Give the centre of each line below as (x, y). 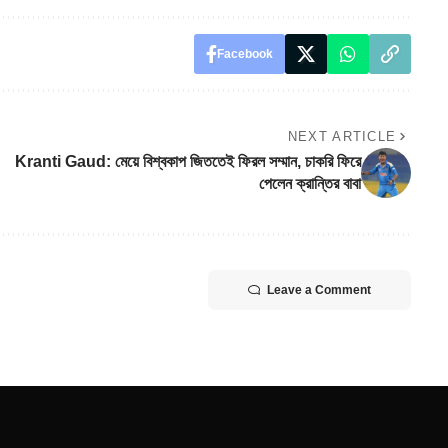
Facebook (244, 54)
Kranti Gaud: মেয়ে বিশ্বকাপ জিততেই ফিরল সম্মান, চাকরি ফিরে (187, 162)
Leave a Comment (318, 290)
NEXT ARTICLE (342, 137)
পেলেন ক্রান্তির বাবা (309, 184)
